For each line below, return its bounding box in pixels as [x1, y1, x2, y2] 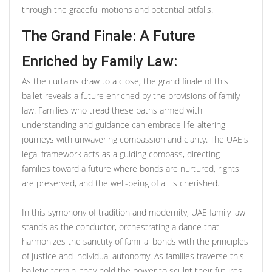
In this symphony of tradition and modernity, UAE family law [22, 206, 245, 218]
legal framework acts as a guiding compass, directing [22, 148, 220, 160]
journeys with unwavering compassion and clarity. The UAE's [22, 133, 248, 145]
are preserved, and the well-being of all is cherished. [22, 177, 219, 189]
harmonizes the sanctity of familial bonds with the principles [22, 235, 248, 247]
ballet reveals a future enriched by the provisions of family [22, 89, 240, 101]
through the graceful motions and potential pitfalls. [22, 3, 213, 15]
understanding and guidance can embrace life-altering [22, 118, 225, 131]
